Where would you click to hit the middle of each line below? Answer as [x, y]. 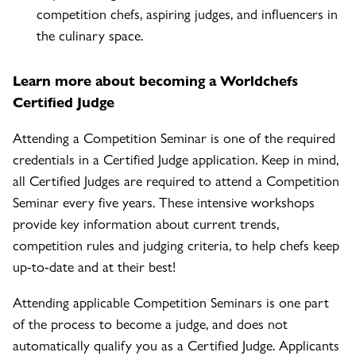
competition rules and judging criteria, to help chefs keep [176, 245]
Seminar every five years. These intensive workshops [164, 202]
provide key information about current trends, [146, 223]
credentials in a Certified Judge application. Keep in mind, [176, 159]
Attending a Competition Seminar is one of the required [174, 137]
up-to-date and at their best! [94, 266]
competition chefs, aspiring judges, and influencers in [187, 14]
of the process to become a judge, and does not [150, 323]
